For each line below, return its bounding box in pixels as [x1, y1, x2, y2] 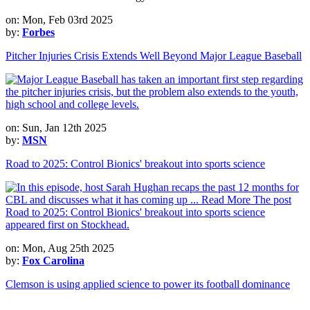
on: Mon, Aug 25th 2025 [6, 241, 114, 254]
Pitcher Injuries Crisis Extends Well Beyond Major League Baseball [6, 49, 302, 62]
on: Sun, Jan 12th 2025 [6, 121, 107, 134]
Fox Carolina [22, 254, 84, 266]
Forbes [22, 26, 55, 38]
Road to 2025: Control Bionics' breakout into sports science [6, 157, 265, 170]
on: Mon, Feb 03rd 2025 [6, 13, 113, 26]
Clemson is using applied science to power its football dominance [6, 277, 290, 290]
